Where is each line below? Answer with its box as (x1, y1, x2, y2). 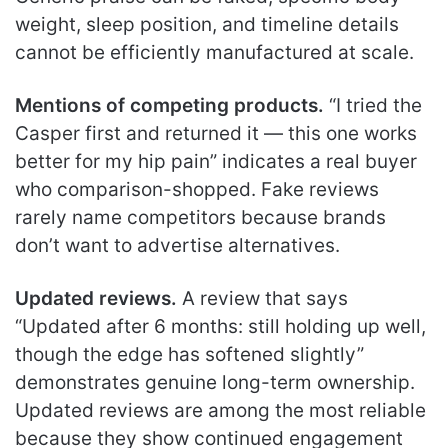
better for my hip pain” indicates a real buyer (15, 150, 417, 173)
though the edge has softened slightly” (15, 343, 364, 366)
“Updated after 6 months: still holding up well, (15, 315, 426, 338)
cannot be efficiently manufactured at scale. (15, 41, 414, 64)
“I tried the (324, 94, 422, 117)
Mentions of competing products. (15, 94, 324, 117)
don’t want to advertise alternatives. (15, 234, 340, 257)
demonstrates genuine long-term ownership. (15, 371, 415, 394)
